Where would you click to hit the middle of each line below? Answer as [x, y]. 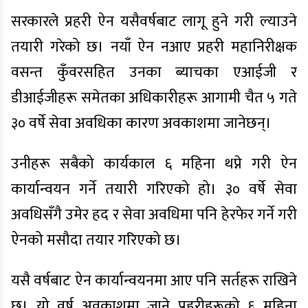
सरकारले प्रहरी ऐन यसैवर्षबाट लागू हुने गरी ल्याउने [154, 21]
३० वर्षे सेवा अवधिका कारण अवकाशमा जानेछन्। [141, 123]
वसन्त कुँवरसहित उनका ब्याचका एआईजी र [154, 72]
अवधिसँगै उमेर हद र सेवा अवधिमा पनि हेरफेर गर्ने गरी [154, 214]
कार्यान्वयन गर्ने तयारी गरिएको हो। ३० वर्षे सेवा [154, 189]
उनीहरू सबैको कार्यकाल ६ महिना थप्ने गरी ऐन [154, 164]
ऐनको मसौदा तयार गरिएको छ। [96, 240]
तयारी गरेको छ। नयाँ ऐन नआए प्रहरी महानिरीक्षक [154, 47]
